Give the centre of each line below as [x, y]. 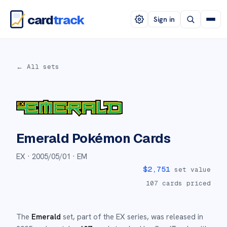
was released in [176, 217]
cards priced [184, 183]
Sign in [164, 19]
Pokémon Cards [120, 138]
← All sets [38, 67]
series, [137, 217]
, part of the [94, 217]
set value [191, 169]
